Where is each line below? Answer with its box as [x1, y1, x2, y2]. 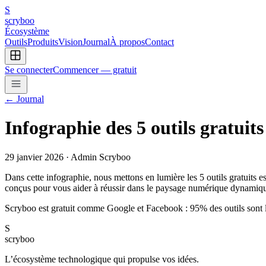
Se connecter [5, 65, 53, 75]
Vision [58, 37, 83, 47]
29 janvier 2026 [5, 151, 64, 162]
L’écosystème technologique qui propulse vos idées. [5, 254, 199, 264]
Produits [27, 37, 58, 47]
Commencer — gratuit [53, 65, 137, 75]
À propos [110, 37, 145, 47]
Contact [145, 37, 174, 47]
